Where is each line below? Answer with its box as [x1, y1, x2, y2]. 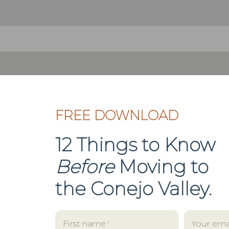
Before [55, 155, 119, 178]
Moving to [118, 155, 209, 178]
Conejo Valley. [90, 177, 212, 200]
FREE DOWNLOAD [55, 107, 178, 124]
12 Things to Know [55, 133, 215, 156]
